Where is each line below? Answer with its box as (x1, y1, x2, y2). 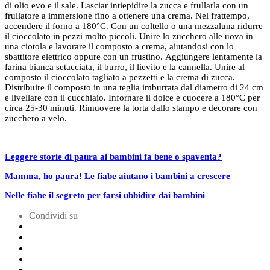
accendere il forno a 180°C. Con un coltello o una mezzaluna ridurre (5, 20, 263, 31)
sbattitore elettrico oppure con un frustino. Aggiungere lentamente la (5, 51, 262, 61)
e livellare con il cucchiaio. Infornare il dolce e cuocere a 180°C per (5, 92, 260, 102)
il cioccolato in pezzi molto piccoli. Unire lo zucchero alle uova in (5, 31, 253, 41)
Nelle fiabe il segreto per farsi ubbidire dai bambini (5, 190, 205, 200)
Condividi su (29, 210, 78, 221)
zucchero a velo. (5, 113, 67, 123)
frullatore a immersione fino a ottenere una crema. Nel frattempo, (5, 10, 250, 20)
